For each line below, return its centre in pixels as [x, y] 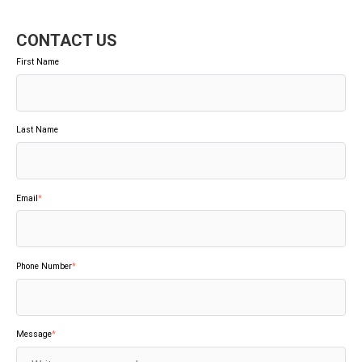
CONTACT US [67, 40]
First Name [38, 62]
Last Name [37, 130]
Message [34, 335]
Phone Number [44, 266]
